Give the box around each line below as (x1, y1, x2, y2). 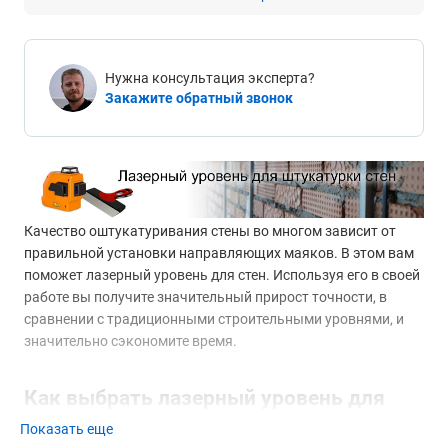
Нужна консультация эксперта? (105, 70, 315, 87)
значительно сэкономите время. (24, 333, 237, 350)
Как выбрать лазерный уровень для (24, 386, 385, 411)
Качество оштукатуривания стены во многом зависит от (24, 223, 396, 240)
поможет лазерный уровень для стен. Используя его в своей (24, 267, 420, 284)
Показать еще (20, 421, 113, 438)
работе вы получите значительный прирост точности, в (24, 289, 387, 306)
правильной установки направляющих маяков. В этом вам (24, 245, 414, 262)
